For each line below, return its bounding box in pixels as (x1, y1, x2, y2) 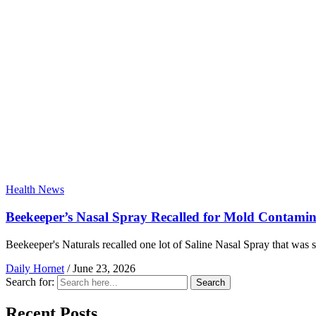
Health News (6, 183, 64, 196)
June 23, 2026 (73, 262, 135, 274)
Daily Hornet (6, 262, 64, 274)
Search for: (6, 275, 54, 288)
